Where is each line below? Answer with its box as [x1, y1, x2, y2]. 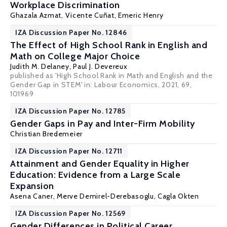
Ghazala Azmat [10, 11, 62, 20]
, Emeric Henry [114, 11, 164, 20]
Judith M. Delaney [10, 62, 69, 71]
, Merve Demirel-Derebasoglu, [53, 192, 158, 201]
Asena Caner [10, 192, 53, 201]
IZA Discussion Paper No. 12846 [15, 28, 127, 37]
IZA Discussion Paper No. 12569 [15, 209, 126, 218]
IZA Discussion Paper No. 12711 [15, 146, 123, 156]
